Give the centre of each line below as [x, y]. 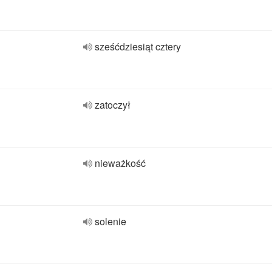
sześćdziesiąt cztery [138, 46]
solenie [110, 221]
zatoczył [113, 105]
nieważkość [120, 163]
